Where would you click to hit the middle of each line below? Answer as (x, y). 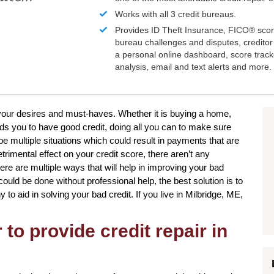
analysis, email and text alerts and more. (194, 67)
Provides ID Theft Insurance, (172, 30)
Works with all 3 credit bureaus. (176, 14)
